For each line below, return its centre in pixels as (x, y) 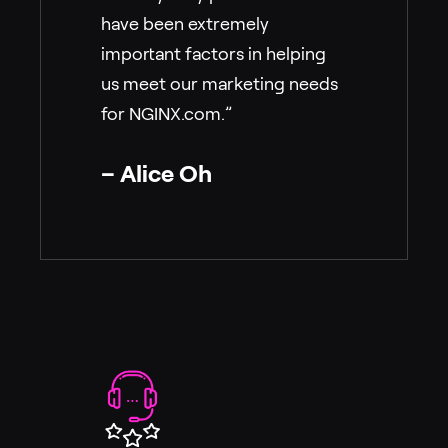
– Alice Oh (156, 173)
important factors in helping (213, 53)
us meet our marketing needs (219, 83)
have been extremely (185, 23)
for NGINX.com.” (166, 113)
